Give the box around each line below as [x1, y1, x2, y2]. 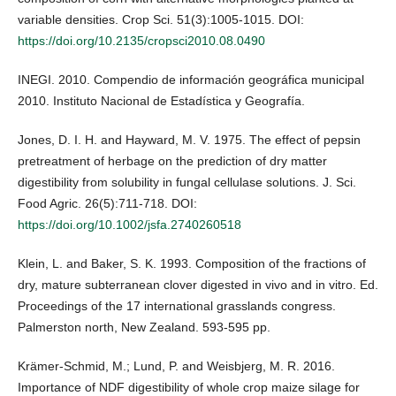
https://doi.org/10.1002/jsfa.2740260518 [18, 217, 241, 232]
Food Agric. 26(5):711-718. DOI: [18, 196, 197, 211]
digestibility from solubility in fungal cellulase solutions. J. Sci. [18, 175, 356, 190]
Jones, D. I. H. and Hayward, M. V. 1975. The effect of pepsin [18, 133, 361, 148]
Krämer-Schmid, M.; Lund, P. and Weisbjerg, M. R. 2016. [18, 359, 335, 374]
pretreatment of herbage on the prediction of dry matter [18, 154, 327, 169]
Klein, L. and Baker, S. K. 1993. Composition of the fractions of [18, 256, 366, 271]
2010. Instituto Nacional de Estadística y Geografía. [18, 94, 305, 109]
